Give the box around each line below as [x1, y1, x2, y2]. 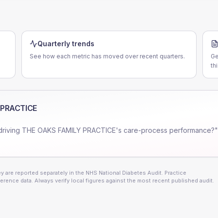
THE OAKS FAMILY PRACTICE [22, 126, 116, 134]
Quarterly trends [37, 39, 94, 48]
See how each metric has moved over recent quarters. [30, 53, 185, 60]
